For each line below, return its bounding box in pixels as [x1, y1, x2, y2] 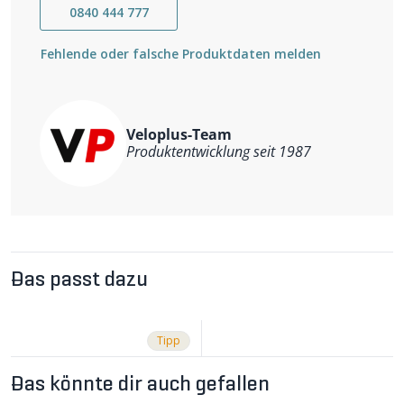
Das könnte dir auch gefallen [11, 373, 270, 396]
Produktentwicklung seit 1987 [126, 141, 311, 161]
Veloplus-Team [126, 124, 232, 144]
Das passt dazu [11, 269, 148, 291]
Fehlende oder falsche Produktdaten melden [41, 44, 321, 62]
